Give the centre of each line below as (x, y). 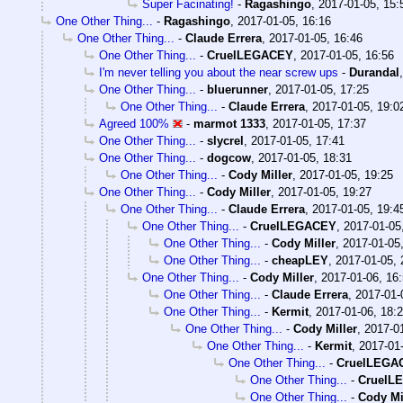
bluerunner (237, 90)
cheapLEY (300, 261)
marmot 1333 (229, 124)
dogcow (229, 158)
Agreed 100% (134, 124)
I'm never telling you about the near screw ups (219, 73)
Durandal (374, 73)
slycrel (225, 141)
